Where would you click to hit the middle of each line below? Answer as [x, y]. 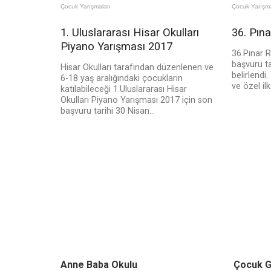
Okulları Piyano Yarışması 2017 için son [136, 100]
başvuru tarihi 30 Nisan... [108, 111]
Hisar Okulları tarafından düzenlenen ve [137, 68]
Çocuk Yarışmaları [86, 7]
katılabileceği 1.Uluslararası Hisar [124, 90]
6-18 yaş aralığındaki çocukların [122, 79]
